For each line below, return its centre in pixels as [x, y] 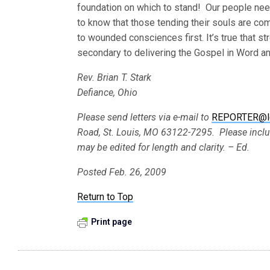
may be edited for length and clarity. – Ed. [164, 147]
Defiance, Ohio [108, 93]
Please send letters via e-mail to [143, 117]
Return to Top [105, 197]
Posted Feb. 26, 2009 [122, 172]
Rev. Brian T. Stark [115, 77]
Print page [111, 222]
